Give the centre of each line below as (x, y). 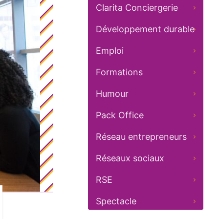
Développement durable (145, 29)
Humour (112, 93)
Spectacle (116, 201)
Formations (119, 72)
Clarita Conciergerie (137, 7)
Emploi (110, 50)
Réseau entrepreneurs (141, 136)
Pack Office (120, 115)
